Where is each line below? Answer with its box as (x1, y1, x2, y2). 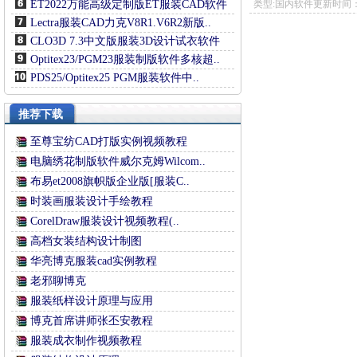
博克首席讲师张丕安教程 (30, 315, 153, 327)
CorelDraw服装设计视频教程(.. (30, 215, 179, 227)
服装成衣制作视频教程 (30, 335, 142, 347)
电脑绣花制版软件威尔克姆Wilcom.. (30, 155, 206, 167)
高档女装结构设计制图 (30, 235, 142, 247)
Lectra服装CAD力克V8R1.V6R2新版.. (30, 17, 211, 29)
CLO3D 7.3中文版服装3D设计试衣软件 (30, 35, 220, 47)
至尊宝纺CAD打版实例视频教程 (30, 135, 187, 147)
